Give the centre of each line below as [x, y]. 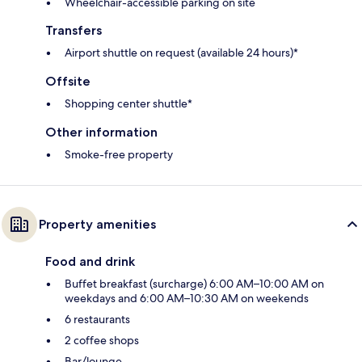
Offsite [68, 81]
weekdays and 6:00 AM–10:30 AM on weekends [187, 298]
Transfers [74, 30]
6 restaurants [97, 319]
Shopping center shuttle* [128, 103]
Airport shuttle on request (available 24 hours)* [181, 52]
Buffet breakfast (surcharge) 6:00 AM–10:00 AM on [194, 283]
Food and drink [90, 261]
